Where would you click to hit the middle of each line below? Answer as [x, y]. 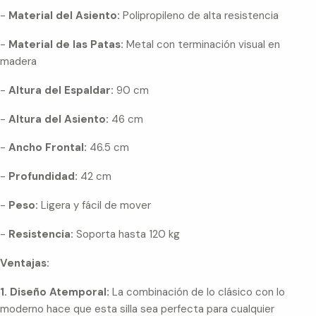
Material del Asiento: [64, 15]
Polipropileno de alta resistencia [199, 15]
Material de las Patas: [66, 44]
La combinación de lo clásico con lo [199, 292]
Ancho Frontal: [48, 148]
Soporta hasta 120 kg [127, 235]
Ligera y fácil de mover [95, 206]
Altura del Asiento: [60, 119]
